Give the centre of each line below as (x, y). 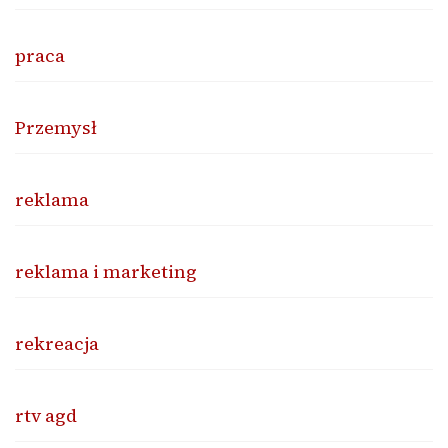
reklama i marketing (106, 272)
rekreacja (57, 344)
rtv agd (46, 416)
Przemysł (56, 128)
